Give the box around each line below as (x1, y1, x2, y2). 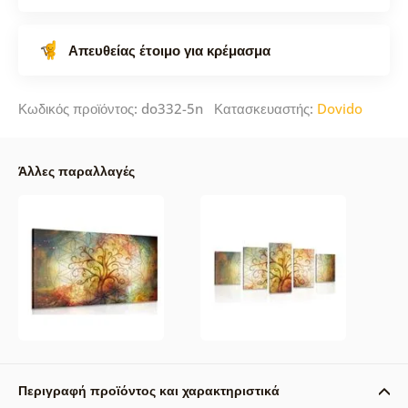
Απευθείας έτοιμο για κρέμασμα (67, 40, 270, 59)
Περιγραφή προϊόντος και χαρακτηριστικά (17, 381, 280, 399)
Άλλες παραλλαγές (17, 161, 135, 179)
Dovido (316, 98, 362, 117)
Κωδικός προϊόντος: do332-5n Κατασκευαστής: (17, 98, 317, 117)
